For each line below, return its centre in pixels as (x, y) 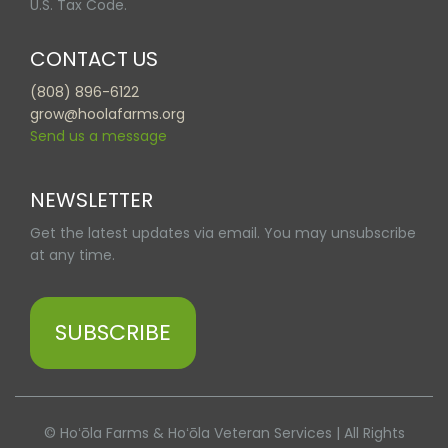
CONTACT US (94, 59)
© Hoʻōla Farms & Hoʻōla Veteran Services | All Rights (224, 433)
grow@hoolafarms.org (107, 114)
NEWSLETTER (91, 200)
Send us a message (98, 136)
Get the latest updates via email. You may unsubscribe (223, 233)
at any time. (72, 255)
